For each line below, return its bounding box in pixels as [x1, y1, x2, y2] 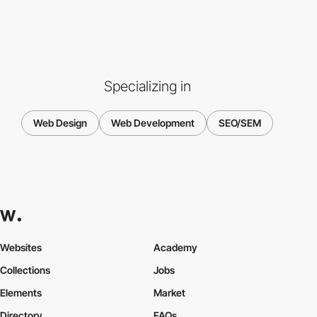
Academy [153, 241, 197, 254]
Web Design [33, 116, 87, 129]
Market [153, 287, 185, 299]
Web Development [111, 116, 195, 129]
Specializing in [103, 77, 191, 95]
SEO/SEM [219, 116, 261, 129]
